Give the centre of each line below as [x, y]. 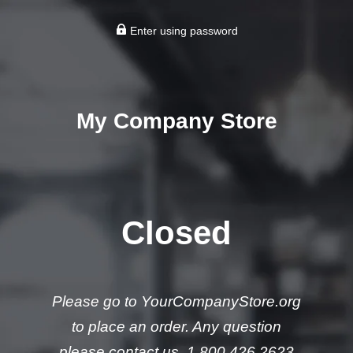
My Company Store [176, 121]
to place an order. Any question [176, 327]
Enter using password [182, 31]
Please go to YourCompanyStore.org [176, 301]
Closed [176, 233]
